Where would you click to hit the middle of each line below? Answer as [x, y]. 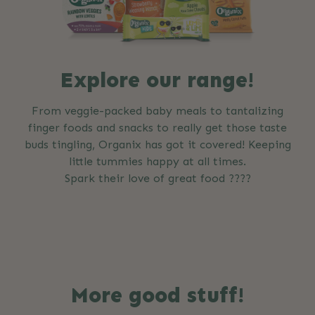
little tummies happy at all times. [157, 162]
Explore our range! [157, 81]
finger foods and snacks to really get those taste [157, 128]
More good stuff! [157, 296]
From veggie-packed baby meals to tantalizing [157, 111]
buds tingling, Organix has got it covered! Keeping [157, 145]
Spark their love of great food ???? [157, 179]
